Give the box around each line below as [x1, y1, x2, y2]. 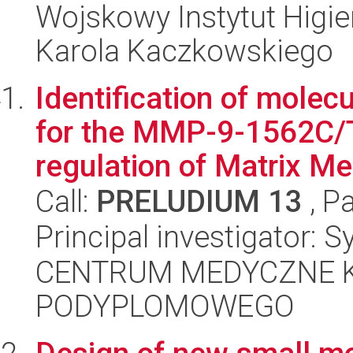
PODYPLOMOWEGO [35, 288, 295, 324]
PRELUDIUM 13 [96, 184, 303, 219]
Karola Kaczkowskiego [35, 33, 333, 69]
